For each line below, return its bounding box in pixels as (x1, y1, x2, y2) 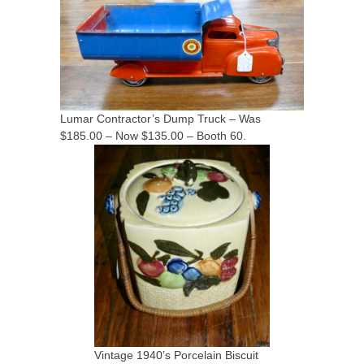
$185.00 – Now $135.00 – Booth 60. (60, 129, 246, 142)
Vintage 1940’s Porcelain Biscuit (94, 349, 258, 362)
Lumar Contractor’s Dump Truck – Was (60, 112, 261, 125)
